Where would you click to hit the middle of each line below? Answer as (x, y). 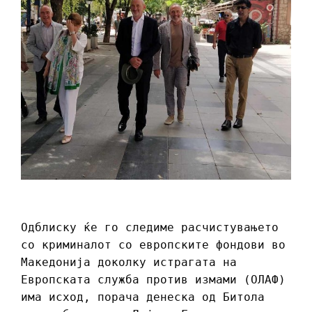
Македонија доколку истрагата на (129, 263)
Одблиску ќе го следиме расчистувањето (150, 228)
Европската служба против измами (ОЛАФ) (153, 280)
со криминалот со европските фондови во (153, 245)
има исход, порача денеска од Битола (143, 297)
